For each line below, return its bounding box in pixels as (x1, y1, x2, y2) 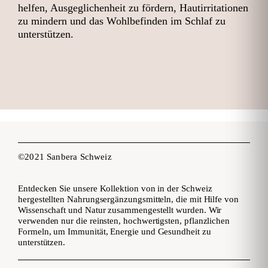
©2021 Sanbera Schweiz (18, 151, 112, 162)
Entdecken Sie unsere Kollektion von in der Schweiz (18, 183, 212, 193)
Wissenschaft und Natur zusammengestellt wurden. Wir (18, 205, 222, 215)
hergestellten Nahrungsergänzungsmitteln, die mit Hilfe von (18, 194, 239, 204)
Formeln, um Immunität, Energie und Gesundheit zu (18, 226, 211, 236)
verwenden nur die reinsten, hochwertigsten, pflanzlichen (18, 215, 230, 226)
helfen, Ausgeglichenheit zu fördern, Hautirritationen (18, 1, 248, 14)
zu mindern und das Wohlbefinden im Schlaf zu (18, 14, 226, 27)
